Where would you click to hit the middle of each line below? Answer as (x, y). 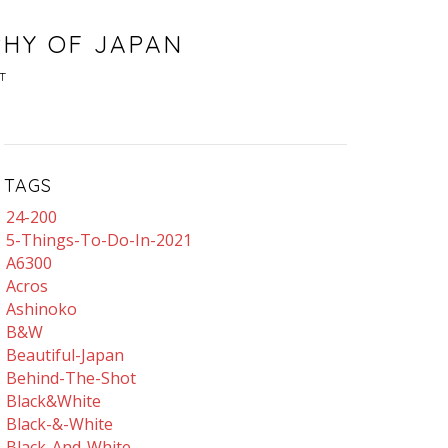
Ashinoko (42, 309)
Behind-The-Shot (71, 378)
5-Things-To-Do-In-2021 (99, 240)
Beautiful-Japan (65, 355)
